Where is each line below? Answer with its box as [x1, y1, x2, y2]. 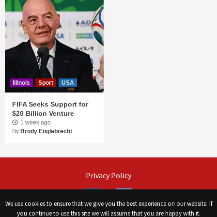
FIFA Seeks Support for [12, 100, 88, 108]
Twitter [120, 191, 141, 200]
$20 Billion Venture [12, 109, 74, 117]
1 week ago [20, 119, 51, 126]
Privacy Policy [86, 170, 131, 180]
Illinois [13, 79, 30, 86]
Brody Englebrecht [20, 127, 72, 135]
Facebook [91, 191, 120, 200]
